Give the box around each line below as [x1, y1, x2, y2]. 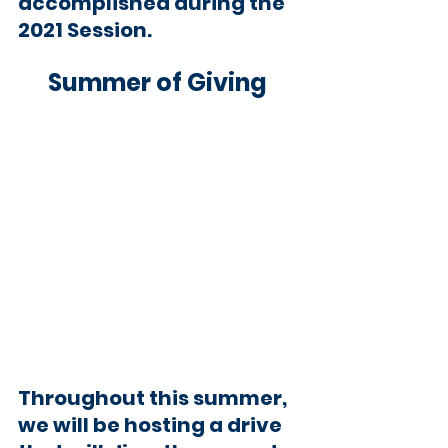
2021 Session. [18, 15, 152, 44]
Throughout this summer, [18, 383, 291, 412]
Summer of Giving [48, 65, 272, 99]
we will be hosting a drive [18, 410, 286, 439]
